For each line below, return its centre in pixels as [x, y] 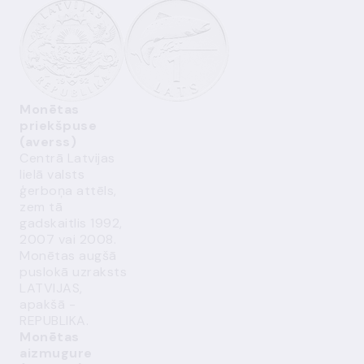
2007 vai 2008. [68, 239]
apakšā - [48, 304]
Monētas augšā [68, 256]
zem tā [41, 207]
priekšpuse [58, 126]
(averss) [48, 142]
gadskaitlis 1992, [71, 223]
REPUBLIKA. [54, 321]
